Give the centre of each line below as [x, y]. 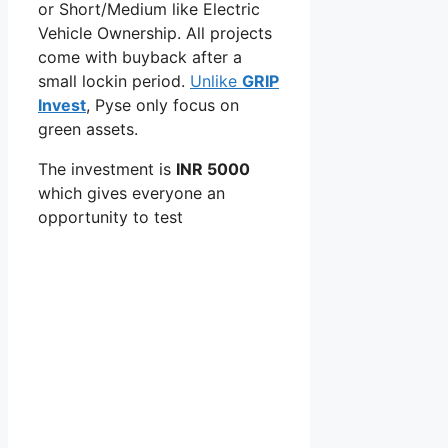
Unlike [216, 80]
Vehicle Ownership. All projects [155, 32]
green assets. [88, 128]
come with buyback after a [140, 56]
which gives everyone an [131, 192]
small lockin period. [114, 80]
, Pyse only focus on [162, 104]
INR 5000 [213, 168]
